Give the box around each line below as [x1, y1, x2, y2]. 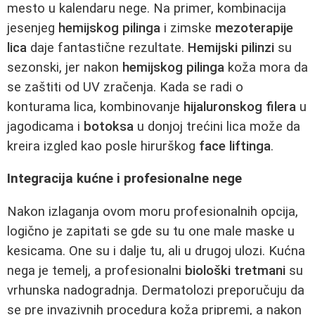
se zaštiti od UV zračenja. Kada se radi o [7, 79, 243, 95]
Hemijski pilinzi [188, 39, 274, 56]
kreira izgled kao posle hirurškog [7, 138, 199, 154]
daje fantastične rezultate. [27, 39, 188, 56]
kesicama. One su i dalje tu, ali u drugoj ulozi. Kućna [7, 243, 305, 259]
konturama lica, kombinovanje [7, 98, 184, 115]
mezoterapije [215, 20, 293, 36]
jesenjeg [7, 20, 58, 36]
